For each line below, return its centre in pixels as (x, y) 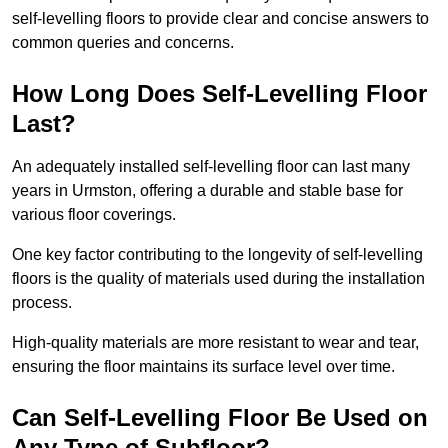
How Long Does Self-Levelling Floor (219, 94)
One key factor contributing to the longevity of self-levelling (217, 255)
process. (44, 303)
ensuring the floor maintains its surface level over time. (205, 367)
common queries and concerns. (123, 43)
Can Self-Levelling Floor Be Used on (220, 418)
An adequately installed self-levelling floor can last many (211, 167)
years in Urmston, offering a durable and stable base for (207, 191)
